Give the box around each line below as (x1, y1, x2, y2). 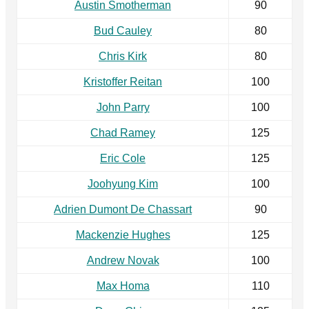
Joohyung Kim (88, 178, 158, 190)
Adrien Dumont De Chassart (54, 203, 192, 216)
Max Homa (96, 280, 150, 292)
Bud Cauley (94, 25, 152, 37)
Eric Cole (100, 152, 146, 165)
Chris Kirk (99, 50, 147, 63)
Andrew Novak (86, 255, 159, 267)
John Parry (96, 101, 150, 114)
